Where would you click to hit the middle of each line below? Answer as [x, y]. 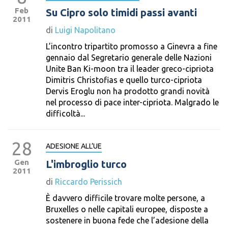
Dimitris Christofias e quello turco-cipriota [124, 80]
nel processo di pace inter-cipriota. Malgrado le [132, 102]
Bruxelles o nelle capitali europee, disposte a [127, 209]
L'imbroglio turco [86, 164]
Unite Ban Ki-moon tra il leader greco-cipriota [130, 69]
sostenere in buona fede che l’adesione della [127, 220]
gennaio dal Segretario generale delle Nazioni [129, 58]
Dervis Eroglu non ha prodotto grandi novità [128, 91]
